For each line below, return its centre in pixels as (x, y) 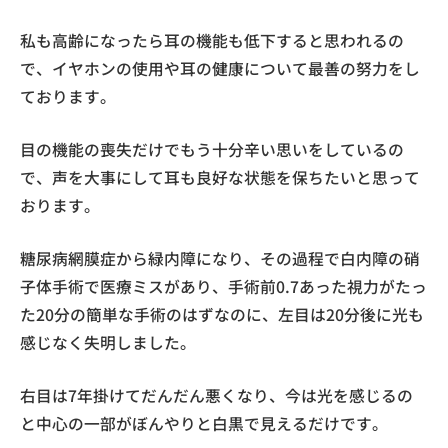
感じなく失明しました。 (108, 342)
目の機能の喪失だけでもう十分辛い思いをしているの (212, 149)
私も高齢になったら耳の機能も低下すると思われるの (212, 40)
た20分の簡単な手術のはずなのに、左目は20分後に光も (222, 314)
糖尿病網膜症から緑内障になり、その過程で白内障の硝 (220, 258)
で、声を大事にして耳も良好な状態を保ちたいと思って (220, 177)
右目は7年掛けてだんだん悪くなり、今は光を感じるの (216, 395)
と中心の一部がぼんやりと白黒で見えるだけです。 (204, 423)
